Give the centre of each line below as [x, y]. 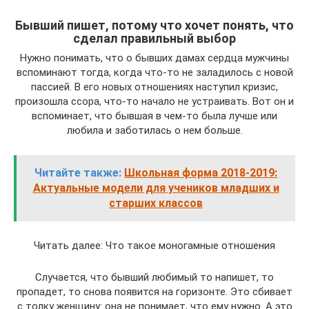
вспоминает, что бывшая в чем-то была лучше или [154, 116]
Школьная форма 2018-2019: [201, 172]
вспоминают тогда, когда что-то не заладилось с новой [154, 72]
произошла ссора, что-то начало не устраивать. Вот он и [154, 101]
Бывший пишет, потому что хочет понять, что [154, 25]
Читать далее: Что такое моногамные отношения [154, 245]
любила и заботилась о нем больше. [154, 130]
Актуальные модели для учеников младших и [156, 188]
